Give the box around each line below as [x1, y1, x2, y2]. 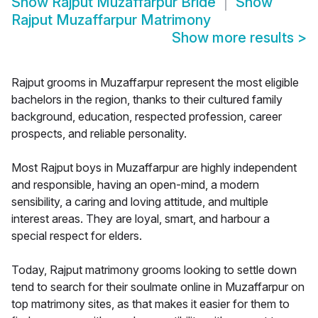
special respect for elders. [11, 229, 142, 243]
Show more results [172, 29, 297, 47]
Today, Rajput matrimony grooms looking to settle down [11, 263, 297, 278]
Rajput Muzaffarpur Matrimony [11, 11, 211, 29]
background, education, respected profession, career [11, 109, 282, 124]
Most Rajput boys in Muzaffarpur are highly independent [11, 160, 297, 175]
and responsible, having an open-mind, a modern [11, 177, 259, 192]
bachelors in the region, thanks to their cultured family [11, 92, 283, 107]
